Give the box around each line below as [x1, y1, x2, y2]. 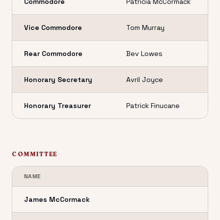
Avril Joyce [126, 75, 163, 84]
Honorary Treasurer [24, 101, 91, 110]
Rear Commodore [24, 49, 82, 58]
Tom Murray [126, 23, 165, 32]
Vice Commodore [24, 23, 82, 32]
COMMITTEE [12, 150, 58, 158]
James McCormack [24, 195, 90, 204]
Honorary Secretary [24, 75, 92, 84]
